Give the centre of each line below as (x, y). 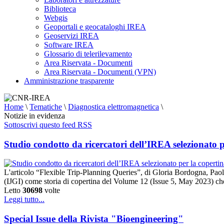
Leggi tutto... (24, 199)
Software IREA (69, 45)
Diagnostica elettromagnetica (113, 107)
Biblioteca (60, 9)
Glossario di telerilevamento (88, 54)
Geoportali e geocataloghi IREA (95, 27)
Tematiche (46, 107)
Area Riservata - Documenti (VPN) (100, 72)
